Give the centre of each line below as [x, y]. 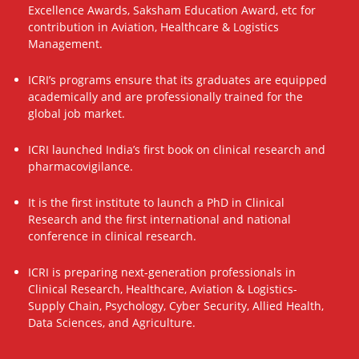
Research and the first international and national [159, 219]
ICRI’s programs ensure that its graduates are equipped [177, 80]
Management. [65, 44]
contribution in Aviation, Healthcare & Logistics [153, 27]
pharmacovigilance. [81, 166]
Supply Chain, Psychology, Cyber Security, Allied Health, [176, 306]
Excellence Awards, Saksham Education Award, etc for [172, 10]
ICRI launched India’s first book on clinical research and [177, 149]
